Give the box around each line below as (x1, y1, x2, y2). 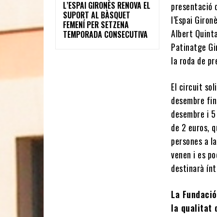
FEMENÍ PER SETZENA (63, 18, 129, 31)
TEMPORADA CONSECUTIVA (63, 28, 148, 40)
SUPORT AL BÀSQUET (63, 9, 130, 21)
